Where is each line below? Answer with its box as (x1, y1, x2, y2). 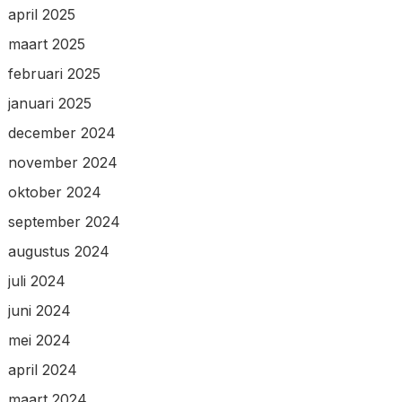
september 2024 (7, 212, 120, 231)
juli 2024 (7, 271, 66, 290)
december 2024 (7, 123, 116, 142)
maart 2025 (7, 34, 85, 53)
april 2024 (7, 360, 77, 379)
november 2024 (7, 153, 118, 171)
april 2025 (7, 4, 75, 23)
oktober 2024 (7, 182, 101, 201)
